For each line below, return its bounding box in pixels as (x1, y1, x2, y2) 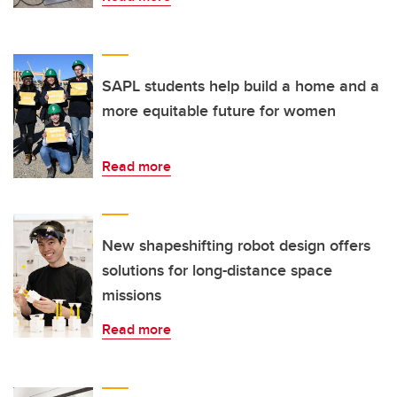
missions (102, 283, 161, 307)
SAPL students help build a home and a (102, 74, 379, 97)
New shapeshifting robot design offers (102, 233, 370, 257)
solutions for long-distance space (102, 258, 332, 282)
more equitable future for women (102, 98, 336, 122)
